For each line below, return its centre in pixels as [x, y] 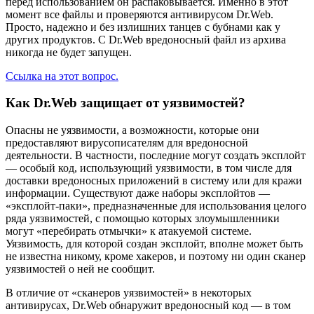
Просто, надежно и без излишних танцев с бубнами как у [143, 27]
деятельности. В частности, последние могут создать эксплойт [156, 156]
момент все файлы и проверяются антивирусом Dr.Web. [139, 14]
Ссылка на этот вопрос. [62, 76]
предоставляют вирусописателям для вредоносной [127, 143]
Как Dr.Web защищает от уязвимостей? [125, 103]
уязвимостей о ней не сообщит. [80, 269]
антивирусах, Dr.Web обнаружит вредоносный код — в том [148, 306]
